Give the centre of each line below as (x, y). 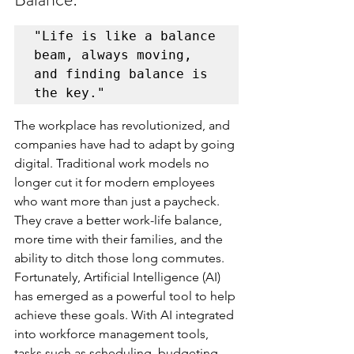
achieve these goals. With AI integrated (126, 314)
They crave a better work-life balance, (120, 220)
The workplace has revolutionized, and (124, 125)
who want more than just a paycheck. (119, 201)
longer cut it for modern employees (116, 182)
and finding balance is (121, 73)
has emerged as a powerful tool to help (126, 296)
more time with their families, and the (120, 239)
